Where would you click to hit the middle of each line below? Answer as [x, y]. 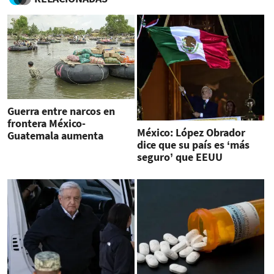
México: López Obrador [191, 132]
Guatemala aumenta [55, 135]
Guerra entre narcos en [61, 111]
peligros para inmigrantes [68, 147]
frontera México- [46, 123]
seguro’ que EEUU [180, 157]
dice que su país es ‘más [193, 144]
